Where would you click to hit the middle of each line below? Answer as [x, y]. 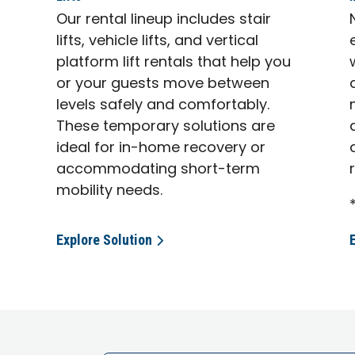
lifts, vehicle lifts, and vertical [158, 41]
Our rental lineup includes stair [164, 20]
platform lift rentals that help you [174, 63]
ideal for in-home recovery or [161, 148]
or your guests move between [163, 84]
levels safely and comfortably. [163, 105]
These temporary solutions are [166, 127]
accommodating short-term [158, 170]
